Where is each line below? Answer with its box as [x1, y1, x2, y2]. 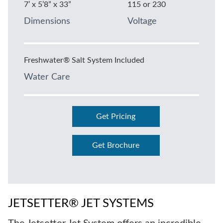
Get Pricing [96, 112, 136, 121]
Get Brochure [92, 141, 140, 150]
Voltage [127, 17, 157, 26]
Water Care [24, 73, 70, 82]
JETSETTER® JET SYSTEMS [8, 198, 154, 210]
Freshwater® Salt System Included [24, 56, 144, 65]
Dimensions [24, 17, 70, 26]
